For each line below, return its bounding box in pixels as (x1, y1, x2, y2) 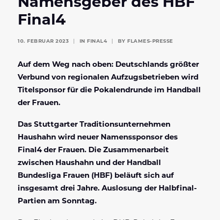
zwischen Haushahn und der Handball (18, 159, 161, 167)
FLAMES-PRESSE (127, 38, 173, 44)
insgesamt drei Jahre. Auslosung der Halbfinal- (18, 185, 197, 192)
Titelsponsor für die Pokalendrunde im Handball (18, 86, 201, 94)
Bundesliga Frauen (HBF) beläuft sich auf (18, 172, 174, 180)
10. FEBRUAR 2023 (18, 38, 69, 44)
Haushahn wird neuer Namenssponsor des (18, 134, 178, 141)
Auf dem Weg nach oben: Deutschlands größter (18, 61, 199, 69)
